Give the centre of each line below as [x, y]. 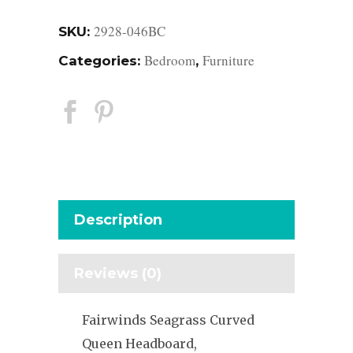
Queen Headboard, [139, 343]
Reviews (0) [118, 273]
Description [118, 219]
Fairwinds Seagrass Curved [168, 320]
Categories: [101, 60]
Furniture [229, 60]
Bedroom [170, 60]
